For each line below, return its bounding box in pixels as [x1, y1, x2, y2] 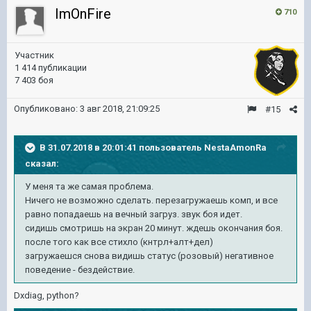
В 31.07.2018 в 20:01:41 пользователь [40, 142, 204, 153]
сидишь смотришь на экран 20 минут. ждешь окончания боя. [25, 223, 283, 233]
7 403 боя [15, 75, 53, 85]
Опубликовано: [14, 103, 80, 114]
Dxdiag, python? [14, 290, 79, 301]
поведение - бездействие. [25, 264, 135, 275]
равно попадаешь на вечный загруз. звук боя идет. [25, 209, 244, 219]
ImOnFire [55, 6, 111, 22]
